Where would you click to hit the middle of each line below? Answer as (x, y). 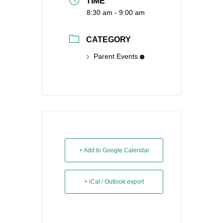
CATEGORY (109, 40)
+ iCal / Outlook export (114, 182)
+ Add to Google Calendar (114, 151)
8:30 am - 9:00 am (116, 12)
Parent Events (116, 56)
